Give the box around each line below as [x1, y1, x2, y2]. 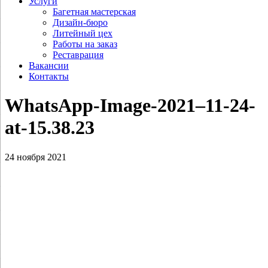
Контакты [29, 71, 69, 81]
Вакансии [29, 60, 69, 71]
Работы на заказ [53, 39, 117, 49]
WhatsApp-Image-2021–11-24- [5, 95, 255, 117]
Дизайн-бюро [53, 17, 108, 28]
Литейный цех [53, 28, 112, 38]
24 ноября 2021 [5, 151, 66, 162]
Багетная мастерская [53, 7, 136, 17]
